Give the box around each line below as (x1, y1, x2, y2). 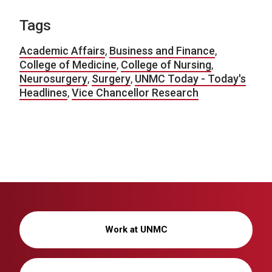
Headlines (19, 86, 67, 100)
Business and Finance (109, 44, 215, 58)
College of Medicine (19, 58, 117, 72)
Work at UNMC (104, 224, 168, 236)
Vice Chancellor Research (72, 86, 199, 100)
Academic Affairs (19, 44, 105, 58)
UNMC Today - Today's (135, 72, 246, 86)
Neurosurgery (19, 72, 87, 86)
